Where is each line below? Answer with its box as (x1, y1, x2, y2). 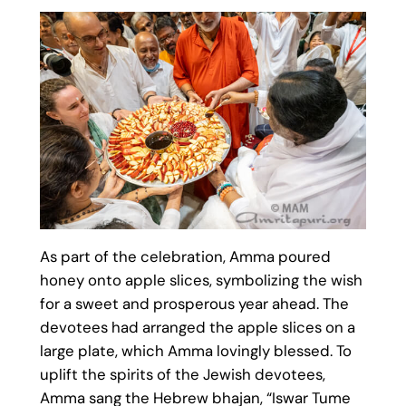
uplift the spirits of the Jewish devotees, (39, 364, 325, 385)
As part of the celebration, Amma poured (39, 246, 331, 267)
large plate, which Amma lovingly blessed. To (39, 341, 352, 362)
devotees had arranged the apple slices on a (39, 317, 355, 338)
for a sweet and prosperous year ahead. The (39, 294, 349, 314)
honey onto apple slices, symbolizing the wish (39, 270, 362, 291)
